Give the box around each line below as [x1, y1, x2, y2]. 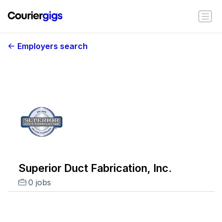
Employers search [17, 41, 88, 51]
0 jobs [28, 177, 51, 187]
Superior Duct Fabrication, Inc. [18, 162, 172, 174]
